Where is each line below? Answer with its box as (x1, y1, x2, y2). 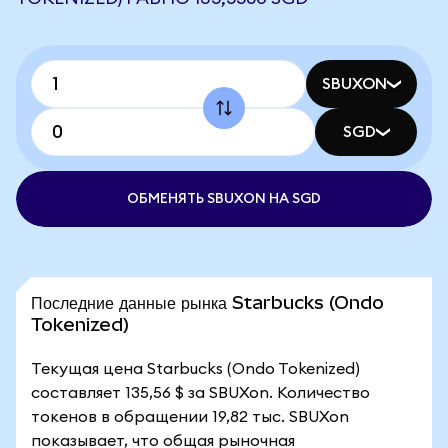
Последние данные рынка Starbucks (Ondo (31, 292, 384, 313)
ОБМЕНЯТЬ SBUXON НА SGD (127, 192, 321, 206)
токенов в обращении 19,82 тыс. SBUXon (31, 409, 349, 425)
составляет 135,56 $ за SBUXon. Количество (31, 385, 370, 401)
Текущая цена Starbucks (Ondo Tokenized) (31, 361, 360, 377)
